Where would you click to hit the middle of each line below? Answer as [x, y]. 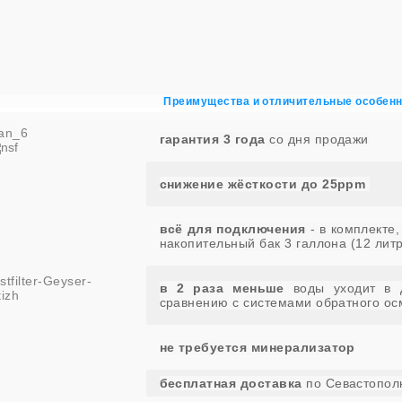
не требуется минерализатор [257, 347]
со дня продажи [317, 139]
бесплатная [200, 383]
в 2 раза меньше [222, 288]
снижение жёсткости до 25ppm [264, 184]
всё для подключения [232, 228]
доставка [271, 383]
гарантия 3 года [212, 139]
